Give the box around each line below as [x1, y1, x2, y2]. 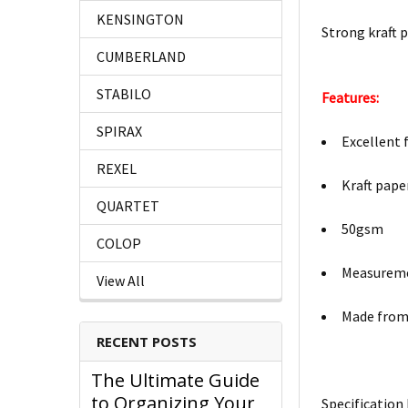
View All [97, 271, 145, 291]
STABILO [97, 85, 151, 104]
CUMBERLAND [97, 47, 186, 66]
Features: [321, 88, 380, 107]
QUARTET [97, 197, 159, 216]
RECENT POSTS [97, 332, 197, 352]
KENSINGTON [97, 10, 184, 29]
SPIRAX [97, 122, 142, 141]
